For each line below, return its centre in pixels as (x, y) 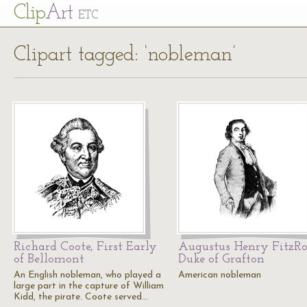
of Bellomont (49, 259)
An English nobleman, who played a (87, 275)
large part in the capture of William (89, 286)
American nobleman (220, 275)
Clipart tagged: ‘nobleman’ (125, 55)
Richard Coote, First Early (85, 247)
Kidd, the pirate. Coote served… (81, 297)
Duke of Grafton (221, 259)
